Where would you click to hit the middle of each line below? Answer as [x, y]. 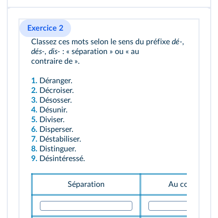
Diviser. [52, 120]
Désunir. [54, 110]
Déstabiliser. [60, 139]
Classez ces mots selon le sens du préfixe [101, 42]
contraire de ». [55, 61]
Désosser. [55, 100]
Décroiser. [56, 91]
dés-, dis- [46, 52]
